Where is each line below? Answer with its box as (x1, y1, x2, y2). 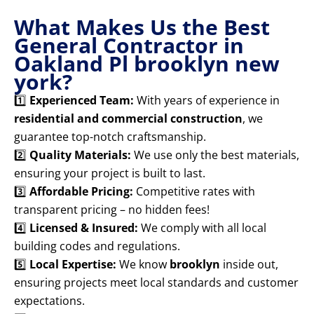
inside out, (220, 257, 278, 273)
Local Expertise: (29, 257, 116, 273)
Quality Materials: (29, 147, 131, 163)
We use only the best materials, (131, 147, 299, 163)
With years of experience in (134, 93, 280, 109)
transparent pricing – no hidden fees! (14, 202, 210, 218)
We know (116, 257, 170, 273)
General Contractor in (14, 31, 244, 60)
